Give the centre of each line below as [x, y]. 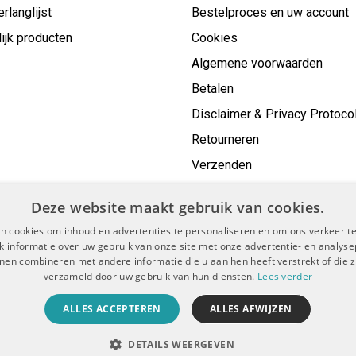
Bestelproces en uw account [270, 12]
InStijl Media [310, 325]
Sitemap [321, 290]
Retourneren [225, 139]
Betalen [213, 89]
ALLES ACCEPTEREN [112, 309]
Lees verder [285, 276]
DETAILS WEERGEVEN [182, 344]
